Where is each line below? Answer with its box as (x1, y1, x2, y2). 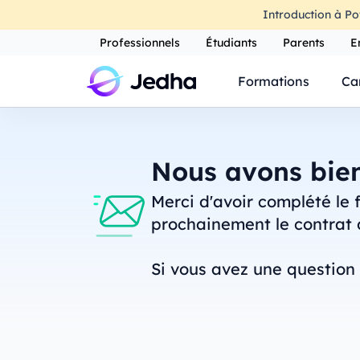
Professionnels (99, 35, 180, 50)
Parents (282, 35, 325, 50)
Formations (237, 72, 309, 89)
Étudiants (205, 35, 257, 50)
